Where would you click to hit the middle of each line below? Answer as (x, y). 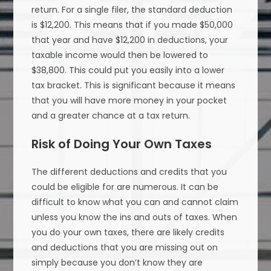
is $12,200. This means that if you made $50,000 (132, 25)
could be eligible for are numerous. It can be (125, 187)
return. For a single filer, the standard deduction (132, 10)
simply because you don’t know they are (117, 263)
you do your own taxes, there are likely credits (128, 233)
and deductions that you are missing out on (125, 248)
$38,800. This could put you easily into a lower (128, 70)
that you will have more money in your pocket (129, 101)
